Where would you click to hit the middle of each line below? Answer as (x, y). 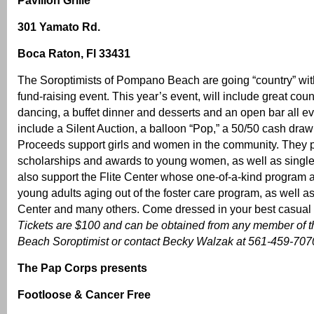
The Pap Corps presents (82, 268)
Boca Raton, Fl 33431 (74, 54)
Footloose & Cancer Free (84, 295)
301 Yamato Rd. (59, 27)
